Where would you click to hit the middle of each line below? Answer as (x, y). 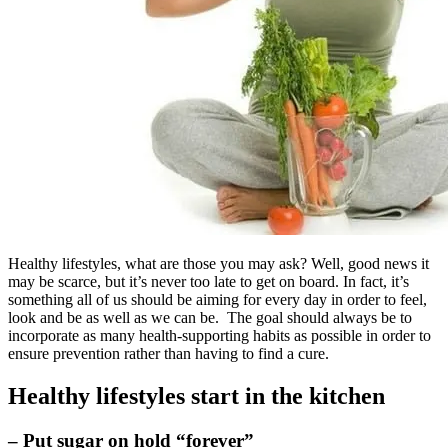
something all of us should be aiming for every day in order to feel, (217, 300)
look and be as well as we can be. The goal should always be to (210, 318)
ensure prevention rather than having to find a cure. (168, 354)
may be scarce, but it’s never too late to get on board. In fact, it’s (208, 282)
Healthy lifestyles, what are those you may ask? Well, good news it (218, 264)
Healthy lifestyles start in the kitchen (196, 396)
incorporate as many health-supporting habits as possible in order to (219, 336)
